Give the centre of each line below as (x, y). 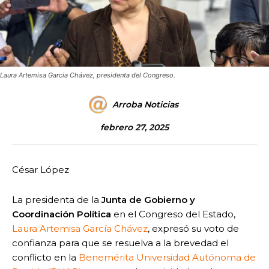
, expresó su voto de (193, 228)
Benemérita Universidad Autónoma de (166, 257)
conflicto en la (44, 257)
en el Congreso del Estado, (173, 214)
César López (41, 169)
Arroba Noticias (145, 104)
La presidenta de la (57, 199)
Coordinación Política (62, 214)
